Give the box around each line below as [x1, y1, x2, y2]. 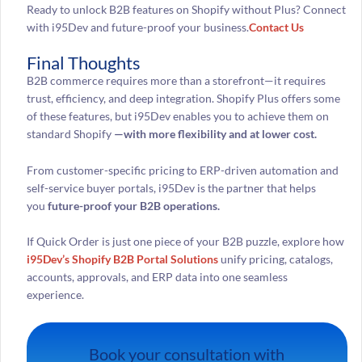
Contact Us [248, 19, 304, 34]
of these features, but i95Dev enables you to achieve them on [26, 109, 329, 124]
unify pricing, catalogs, [220, 252, 333, 267]
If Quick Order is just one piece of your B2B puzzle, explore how [26, 234, 344, 249]
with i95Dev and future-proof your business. [26, 19, 249, 34]
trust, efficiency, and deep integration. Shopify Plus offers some [26, 91, 340, 106]
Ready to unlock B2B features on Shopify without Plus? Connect [26, 2, 346, 16]
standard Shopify [26, 127, 114, 141]
